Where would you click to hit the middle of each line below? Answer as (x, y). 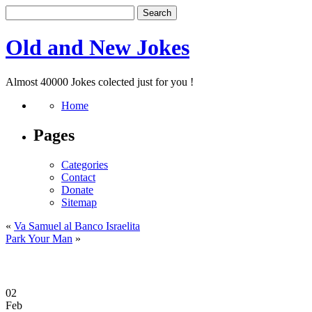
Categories (85, 164)
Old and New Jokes (97, 48)
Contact (78, 177)
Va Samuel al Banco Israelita (77, 226)
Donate (77, 189)
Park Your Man (39, 238)
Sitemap (79, 202)
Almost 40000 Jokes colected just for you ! (100, 81)
